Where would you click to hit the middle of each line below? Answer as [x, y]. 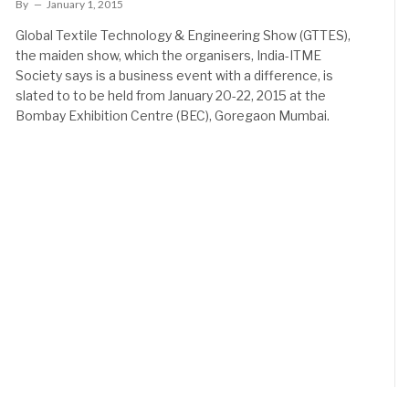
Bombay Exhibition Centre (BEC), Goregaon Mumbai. [173, 115]
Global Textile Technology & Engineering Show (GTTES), [184, 35]
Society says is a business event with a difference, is [175, 75]
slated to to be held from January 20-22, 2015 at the [171, 95]
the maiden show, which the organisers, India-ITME [169, 55]
